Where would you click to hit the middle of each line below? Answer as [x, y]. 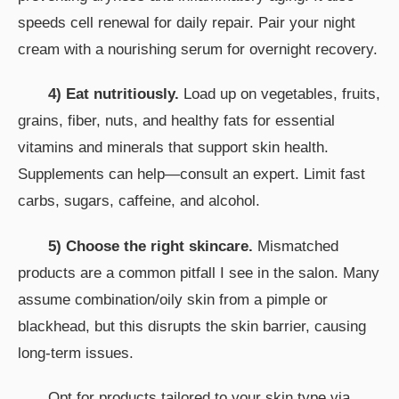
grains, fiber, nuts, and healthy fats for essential [176, 121]
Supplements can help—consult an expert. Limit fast [191, 175]
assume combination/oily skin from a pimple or [173, 299]
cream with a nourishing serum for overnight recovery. [198, 50]
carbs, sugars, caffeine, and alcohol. [139, 201]
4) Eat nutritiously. [114, 94]
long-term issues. [76, 353]
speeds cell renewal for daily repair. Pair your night [187, 23]
